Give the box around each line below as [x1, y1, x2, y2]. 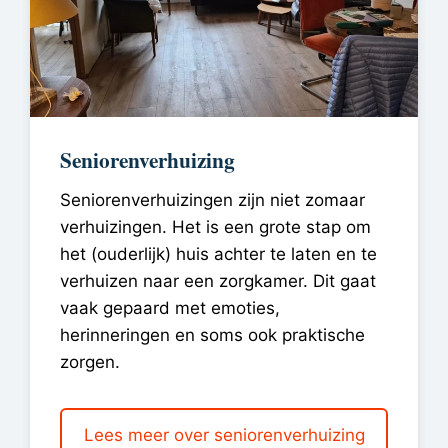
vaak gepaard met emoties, [60, 298, 280, 319]
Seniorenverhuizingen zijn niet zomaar [60, 190, 365, 211]
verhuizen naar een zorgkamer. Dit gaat [60, 271, 376, 292]
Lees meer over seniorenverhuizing [83, 424, 365, 445]
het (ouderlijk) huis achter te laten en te [60, 244, 377, 265]
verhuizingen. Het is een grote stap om [60, 217, 371, 238]
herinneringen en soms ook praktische [60, 325, 365, 346]
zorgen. [60, 352, 120, 373]
